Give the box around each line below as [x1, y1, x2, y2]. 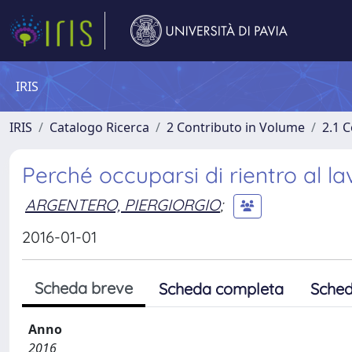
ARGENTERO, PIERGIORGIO [25, 194, 220, 214]
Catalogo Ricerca [49, 119, 149, 136]
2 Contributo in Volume [167, 119, 305, 136]
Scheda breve [35, 278, 133, 298]
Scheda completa [159, 279, 284, 299]
